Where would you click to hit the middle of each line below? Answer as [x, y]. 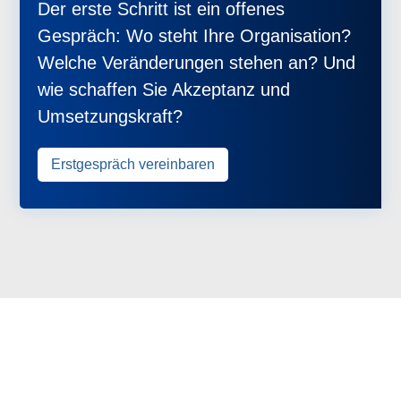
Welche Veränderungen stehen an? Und [197, 62]
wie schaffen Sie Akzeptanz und [164, 89]
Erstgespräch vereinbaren [133, 164]
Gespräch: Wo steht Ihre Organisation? [195, 35]
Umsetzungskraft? [111, 116]
